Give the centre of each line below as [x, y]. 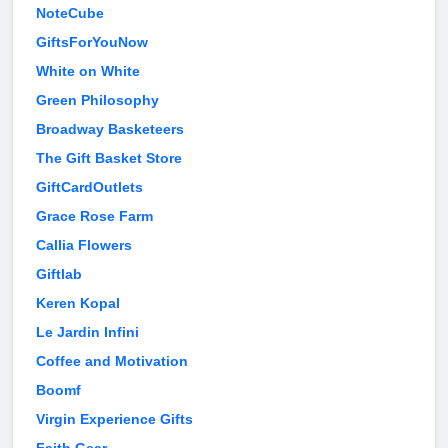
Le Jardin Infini [87, 332]
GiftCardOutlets [89, 187]
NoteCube [70, 13]
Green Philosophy [97, 100]
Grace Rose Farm [94, 216]
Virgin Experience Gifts [114, 419]
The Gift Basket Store [109, 158]
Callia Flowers [84, 245]
